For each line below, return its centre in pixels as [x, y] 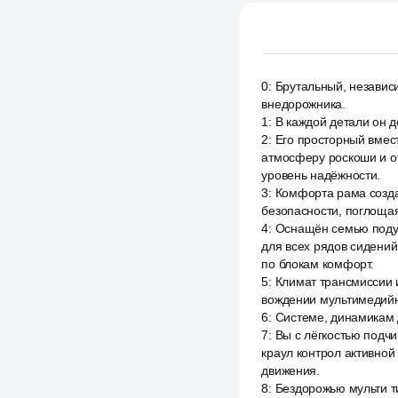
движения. [291, 370]
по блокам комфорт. [318, 264]
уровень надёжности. [321, 175]
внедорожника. [303, 104]
